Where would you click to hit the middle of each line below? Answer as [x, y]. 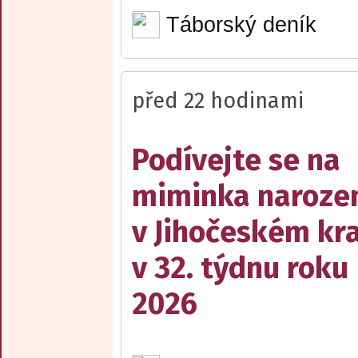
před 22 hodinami [218, 101]
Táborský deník [241, 24]
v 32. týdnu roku [240, 268]
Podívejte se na [236, 161]
